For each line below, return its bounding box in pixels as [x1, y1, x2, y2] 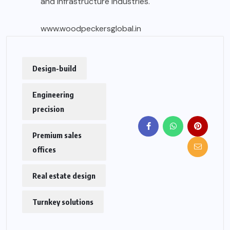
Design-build [32, 63, 76, 73]
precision [32, 104, 64, 113]
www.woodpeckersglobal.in [41, 23, 141, 34]
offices [32, 144, 56, 154]
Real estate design [32, 170, 95, 180]
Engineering [32, 89, 74, 99]
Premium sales [32, 130, 82, 140]
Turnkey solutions [32, 197, 93, 206]
